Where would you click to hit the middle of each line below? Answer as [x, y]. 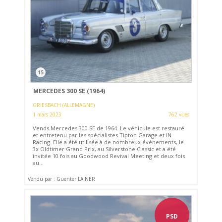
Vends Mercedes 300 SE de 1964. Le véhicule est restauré [109, 128]
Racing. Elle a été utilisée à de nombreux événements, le [109, 142]
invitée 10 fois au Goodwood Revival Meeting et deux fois [109, 156]
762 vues [179, 115]
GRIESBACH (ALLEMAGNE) [64, 105]
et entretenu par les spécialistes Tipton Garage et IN [102, 135]
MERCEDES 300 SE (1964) [69, 91]
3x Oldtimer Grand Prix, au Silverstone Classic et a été [105, 149]
